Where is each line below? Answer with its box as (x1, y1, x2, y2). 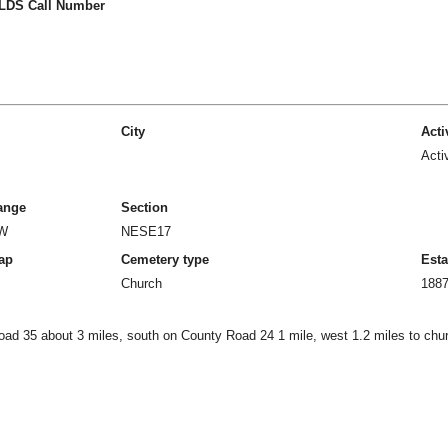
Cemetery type (121, 252, 209, 267)
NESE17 (121, 224, 171, 239)
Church (121, 276, 162, 291)
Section (121, 200, 168, 215)
